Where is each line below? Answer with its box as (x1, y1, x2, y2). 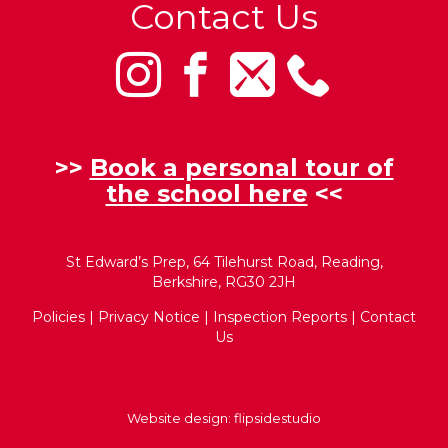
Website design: (127, 409, 234, 426)
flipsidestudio (234, 409, 321, 426)
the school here (105, 178, 308, 208)
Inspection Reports (213, 307, 347, 326)
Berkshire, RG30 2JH (152, 272, 296, 291)
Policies (32, 307, 85, 326)
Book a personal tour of (89, 152, 394, 182)
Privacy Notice (98, 307, 200, 326)
